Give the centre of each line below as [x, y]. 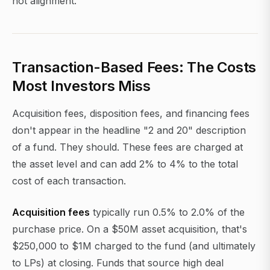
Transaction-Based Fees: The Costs [134, 67]
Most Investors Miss [81, 86]
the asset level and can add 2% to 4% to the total [125, 164]
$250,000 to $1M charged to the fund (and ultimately [134, 246]
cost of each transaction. [69, 181]
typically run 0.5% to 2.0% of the [167, 212]
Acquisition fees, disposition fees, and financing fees [131, 114]
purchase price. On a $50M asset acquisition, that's [130, 229]
